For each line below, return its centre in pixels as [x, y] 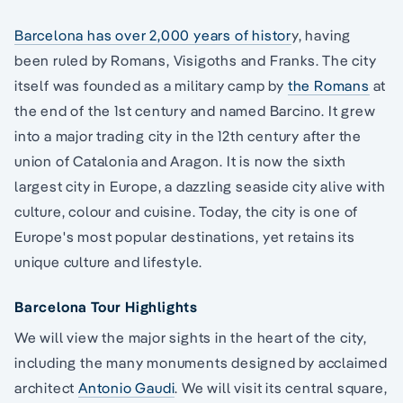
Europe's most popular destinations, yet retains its [185, 237]
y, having [322, 36]
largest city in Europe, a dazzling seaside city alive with [200, 187]
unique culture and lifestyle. [109, 262]
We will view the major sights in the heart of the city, [191, 338]
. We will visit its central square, [281, 388]
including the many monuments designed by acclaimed [201, 363]
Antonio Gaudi [127, 388]
